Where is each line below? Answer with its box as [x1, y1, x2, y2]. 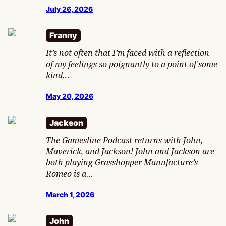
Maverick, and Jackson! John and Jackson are [46, 146, 214, 157]
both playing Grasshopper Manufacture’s [46, 157, 198, 168]
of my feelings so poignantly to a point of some [46, 59, 217, 70]
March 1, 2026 [46, 190, 94, 199]
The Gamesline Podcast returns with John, [46, 135, 203, 146]
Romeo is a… [46, 168, 93, 180]
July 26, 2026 [46, 5, 93, 14]
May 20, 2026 [46, 92, 93, 101]
